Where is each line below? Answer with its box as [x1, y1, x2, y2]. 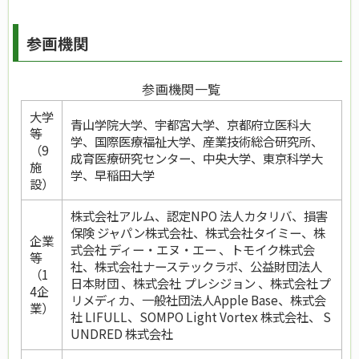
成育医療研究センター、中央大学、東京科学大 [70, 149, 323, 167]
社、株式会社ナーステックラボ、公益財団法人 [70, 257, 322, 276]
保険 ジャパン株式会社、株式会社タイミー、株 [70, 224, 325, 242]
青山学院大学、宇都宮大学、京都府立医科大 [70, 115, 311, 134]
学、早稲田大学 [70, 166, 155, 184]
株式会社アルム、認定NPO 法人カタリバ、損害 [70, 207, 328, 225]
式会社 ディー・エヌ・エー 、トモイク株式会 [70, 240, 315, 259]
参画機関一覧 [142, 79, 221, 99]
